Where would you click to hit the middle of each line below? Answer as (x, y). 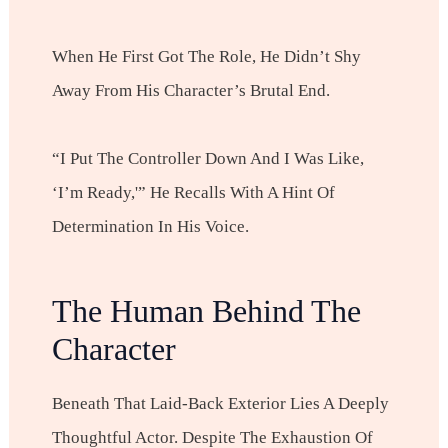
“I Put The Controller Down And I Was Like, (207, 158)
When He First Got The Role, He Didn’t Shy (206, 57)
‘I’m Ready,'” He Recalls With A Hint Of (193, 192)
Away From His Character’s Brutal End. (190, 91)
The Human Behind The (206, 310)
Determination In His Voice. (150, 226)
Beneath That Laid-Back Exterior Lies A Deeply (220, 404)
